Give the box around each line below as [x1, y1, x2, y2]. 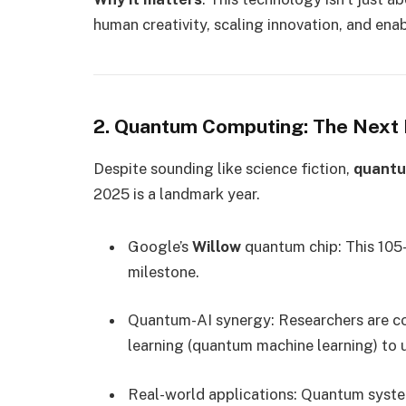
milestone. [128, 262, 199, 281]
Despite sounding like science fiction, [93, 159, 353, 178]
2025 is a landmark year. [93, 184, 260, 203]
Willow [192, 237, 241, 256]
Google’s [128, 237, 192, 256]
